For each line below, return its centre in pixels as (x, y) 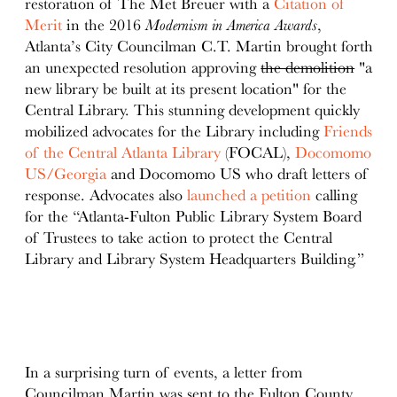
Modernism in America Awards (232, 24)
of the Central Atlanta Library (123, 152)
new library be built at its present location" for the (186, 88)
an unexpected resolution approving (143, 67)
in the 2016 (104, 24)
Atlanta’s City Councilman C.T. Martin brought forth (199, 46)
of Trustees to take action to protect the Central (179, 237)
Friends (348, 131)
